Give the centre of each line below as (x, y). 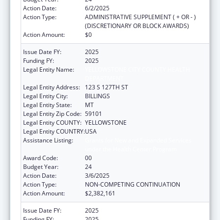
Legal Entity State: (47, 105)
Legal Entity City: (45, 96)
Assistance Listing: (48, 140)
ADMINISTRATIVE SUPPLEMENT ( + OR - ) (140, 17)
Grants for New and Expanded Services (138, 140)
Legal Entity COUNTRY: (54, 131)
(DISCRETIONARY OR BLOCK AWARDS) (137, 26)
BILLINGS (97, 96)
